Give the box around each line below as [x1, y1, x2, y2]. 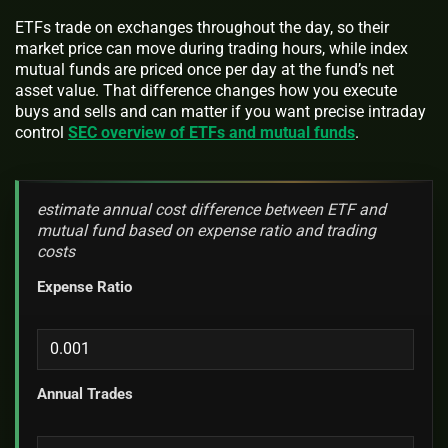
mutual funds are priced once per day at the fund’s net [15, 60, 394, 79]
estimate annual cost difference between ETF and [37, 200, 387, 220]
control [15, 123, 68, 142]
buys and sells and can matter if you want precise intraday [15, 102, 426, 121]
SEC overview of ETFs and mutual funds [68, 123, 355, 142]
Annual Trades [37, 384, 134, 403]
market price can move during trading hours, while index [15, 39, 408, 58]
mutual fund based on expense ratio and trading [37, 221, 377, 241]
